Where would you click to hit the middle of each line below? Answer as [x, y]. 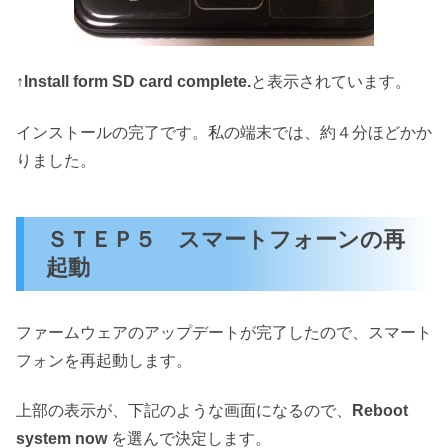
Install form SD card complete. [137, 82]
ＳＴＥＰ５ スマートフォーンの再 [226, 239]
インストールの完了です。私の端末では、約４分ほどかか [224, 132]
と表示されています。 [331, 82]
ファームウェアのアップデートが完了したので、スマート [224, 332]
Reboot [380, 411]
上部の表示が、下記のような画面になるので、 [184, 411]
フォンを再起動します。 [104, 360]
